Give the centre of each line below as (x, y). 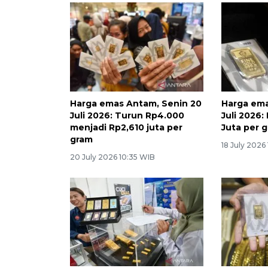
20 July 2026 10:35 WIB (112, 157)
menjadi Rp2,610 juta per (126, 127)
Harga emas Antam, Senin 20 (136, 103)
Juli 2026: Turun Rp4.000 (127, 115)
